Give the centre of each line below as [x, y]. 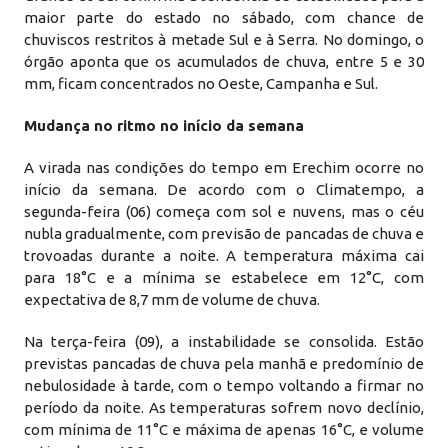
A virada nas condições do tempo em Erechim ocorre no [224, 167]
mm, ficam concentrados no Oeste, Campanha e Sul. [201, 83]
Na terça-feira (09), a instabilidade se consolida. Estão [224, 341]
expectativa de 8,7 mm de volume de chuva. [172, 299]
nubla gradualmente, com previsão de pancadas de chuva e [224, 233]
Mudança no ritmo [92, 125]
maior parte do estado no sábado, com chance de [224, 17]
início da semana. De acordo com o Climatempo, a [224, 189]
